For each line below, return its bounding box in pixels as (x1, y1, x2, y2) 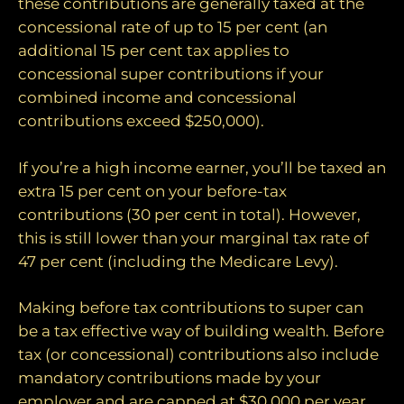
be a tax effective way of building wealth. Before (18, 322, 384, 341)
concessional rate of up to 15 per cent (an (18, 18, 327, 37)
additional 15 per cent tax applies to (18, 41, 289, 60)
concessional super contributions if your (18, 65, 324, 84)
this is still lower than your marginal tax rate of (18, 228, 369, 247)
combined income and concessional (18, 88, 297, 107)
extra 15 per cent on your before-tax (18, 181, 287, 200)
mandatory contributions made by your (18, 369, 321, 388)
